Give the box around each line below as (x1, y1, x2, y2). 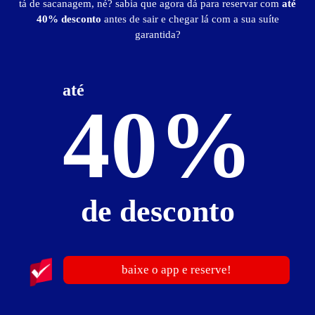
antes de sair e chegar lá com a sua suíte (103, 13, 279, 25)
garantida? (134, 29, 181, 40)
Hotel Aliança (11, 117, 73, 129)
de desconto (80, 194, 235, 229)
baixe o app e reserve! (122, 263, 231, 276)
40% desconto (36, 13, 104, 25)
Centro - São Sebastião (11, 141, 100, 152)
